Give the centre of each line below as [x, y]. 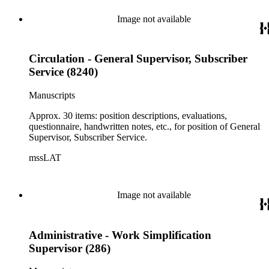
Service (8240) [63, 72]
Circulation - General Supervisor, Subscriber [138, 59]
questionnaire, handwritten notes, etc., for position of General [144, 126]
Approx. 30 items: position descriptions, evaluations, [128, 116]
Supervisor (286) [70, 248]
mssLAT [45, 158]
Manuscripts [52, 95]
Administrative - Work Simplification [120, 235]
